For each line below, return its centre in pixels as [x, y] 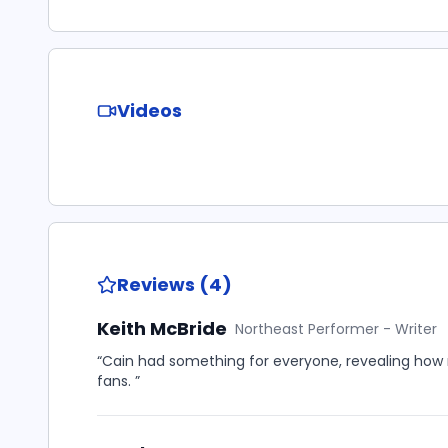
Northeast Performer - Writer [336, 329]
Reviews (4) [174, 284]
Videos [149, 110]
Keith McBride [162, 328]
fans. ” [118, 381]
